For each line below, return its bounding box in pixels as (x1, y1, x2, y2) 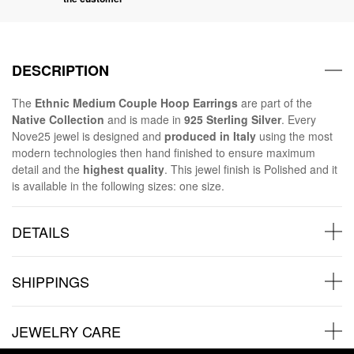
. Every (281, 111, 316, 127)
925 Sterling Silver (184, 111, 281, 127)
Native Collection (12, 111, 104, 127)
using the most (256, 127, 333, 144)
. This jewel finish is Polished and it (164, 160, 337, 177)
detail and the (12, 160, 83, 177)
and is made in (104, 111, 184, 127)
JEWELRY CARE (12, 320, 121, 341)
